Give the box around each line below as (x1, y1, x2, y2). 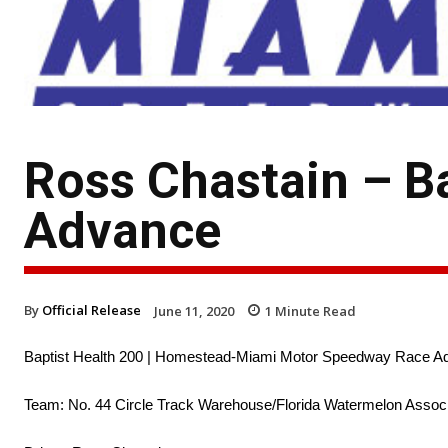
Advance (24, 201, 221, 260)
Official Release (42, 300, 141, 319)
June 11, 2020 (154, 301, 234, 320)
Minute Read (272, 301, 356, 320)
